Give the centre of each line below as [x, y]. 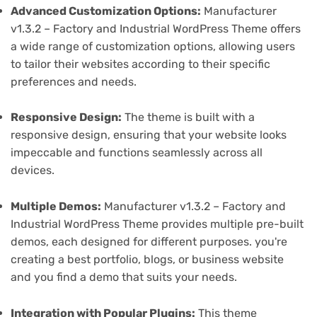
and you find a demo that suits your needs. [124, 277]
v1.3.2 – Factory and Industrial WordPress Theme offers [156, 28]
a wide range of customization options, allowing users [153, 46]
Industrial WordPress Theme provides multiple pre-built [157, 224]
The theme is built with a [188, 117]
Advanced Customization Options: [106, 11]
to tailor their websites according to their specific [140, 64]
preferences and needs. [74, 81]
